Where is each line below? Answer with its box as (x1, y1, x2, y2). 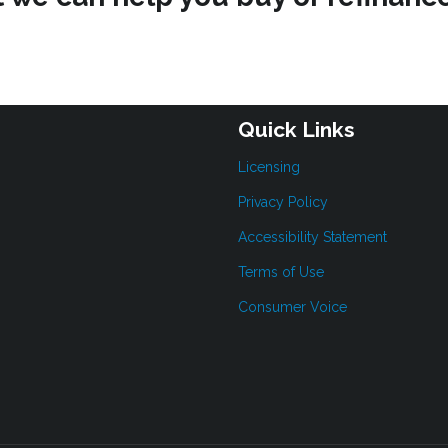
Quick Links (238, 117, 355, 143)
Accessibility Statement (238, 228, 387, 245)
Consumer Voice (238, 298, 347, 315)
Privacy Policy (238, 193, 328, 210)
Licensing (238, 158, 300, 175)
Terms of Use (238, 263, 324, 280)
